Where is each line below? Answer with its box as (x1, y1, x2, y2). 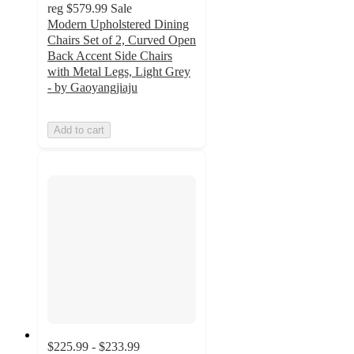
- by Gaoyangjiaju (47, 81, 137, 95)
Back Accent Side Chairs (47, 49, 172, 63)
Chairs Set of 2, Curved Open (47, 33, 196, 47)
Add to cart (54, 124, 104, 137)
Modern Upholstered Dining (47, 17, 189, 32)
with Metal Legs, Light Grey (47, 65, 190, 79)
